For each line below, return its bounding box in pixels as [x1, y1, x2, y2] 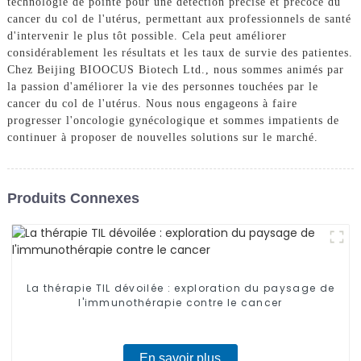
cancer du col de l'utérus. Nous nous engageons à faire [6, 98, 297, 110]
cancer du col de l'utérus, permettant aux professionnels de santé [6, 13, 351, 26]
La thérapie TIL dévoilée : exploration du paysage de [26, 281, 335, 296]
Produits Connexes [6, 189, 139, 206]
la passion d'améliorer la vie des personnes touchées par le [6, 81, 318, 93]
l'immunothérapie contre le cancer [78, 296, 283, 310]
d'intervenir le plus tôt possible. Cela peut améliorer [6, 30, 287, 43]
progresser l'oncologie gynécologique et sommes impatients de [6, 114, 339, 127]
